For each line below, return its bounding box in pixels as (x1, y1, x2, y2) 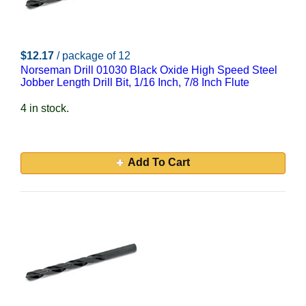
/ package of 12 (57, 50, 130, 61)
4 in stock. (20, 102, 69, 114)
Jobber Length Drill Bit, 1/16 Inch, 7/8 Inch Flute (20, 76, 249, 88)
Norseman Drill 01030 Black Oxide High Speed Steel (20, 64, 277, 76)
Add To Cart (127, 156, 190, 168)
